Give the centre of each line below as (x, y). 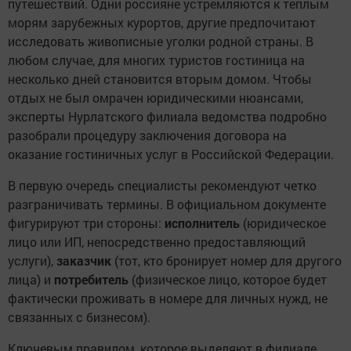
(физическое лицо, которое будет (228, 279)
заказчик (84, 260)
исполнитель (202, 223)
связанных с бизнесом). (79, 317)
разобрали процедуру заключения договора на (147, 135)
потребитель (91, 279)
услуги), (32, 260)
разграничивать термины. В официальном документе (167, 204)
